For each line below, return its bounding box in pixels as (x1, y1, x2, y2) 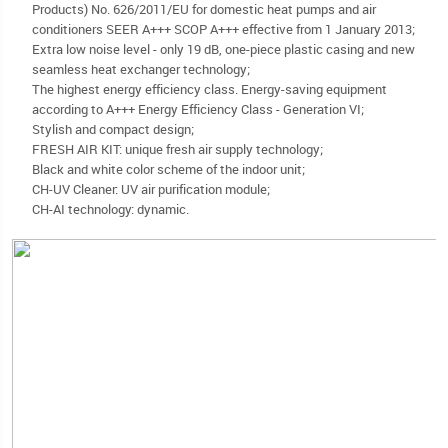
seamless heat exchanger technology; (32, 59, 250, 78)
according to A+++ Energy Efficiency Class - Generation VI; (32, 99, 364, 118)
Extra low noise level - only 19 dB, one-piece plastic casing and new (32, 39, 415, 58)
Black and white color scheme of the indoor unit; (32, 159, 305, 178)
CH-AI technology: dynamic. (32, 199, 189, 218)
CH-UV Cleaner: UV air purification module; (32, 179, 270, 198)
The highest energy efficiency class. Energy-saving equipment (32, 79, 387, 98)
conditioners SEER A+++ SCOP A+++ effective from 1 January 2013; (32, 19, 415, 38)
